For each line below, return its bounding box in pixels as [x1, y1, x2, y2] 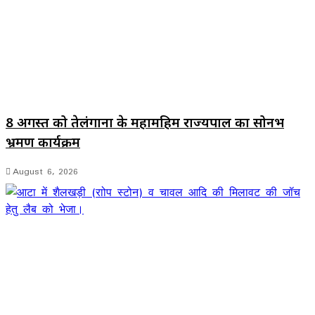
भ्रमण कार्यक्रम [6, 133, 80, 151]
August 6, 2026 [13, 162, 78, 180]
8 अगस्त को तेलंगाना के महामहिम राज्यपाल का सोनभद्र [6, 113, 284, 131]
